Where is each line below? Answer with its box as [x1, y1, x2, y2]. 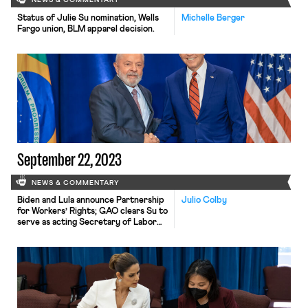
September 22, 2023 [16, 149, 122, 170]
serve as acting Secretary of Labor [16, 218, 157, 227]
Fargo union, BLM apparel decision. [16, 24, 155, 34]
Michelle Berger [181, 13, 245, 23]
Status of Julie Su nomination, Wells [16, 13, 159, 23]
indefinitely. [16, 229, 65, 238]
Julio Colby [181, 196, 227, 205]
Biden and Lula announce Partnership [16, 196, 164, 205]
